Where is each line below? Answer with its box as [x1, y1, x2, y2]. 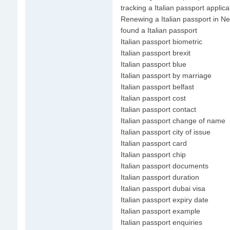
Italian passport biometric [120, 37, 202, 46]
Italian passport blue [120, 60, 186, 68]
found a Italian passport [120, 26, 197, 34]
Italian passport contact [120, 105, 196, 113]
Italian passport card [120, 139, 187, 147]
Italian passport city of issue [120, 128, 210, 136]
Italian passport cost [120, 94, 186, 102]
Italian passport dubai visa [120, 184, 205, 193]
